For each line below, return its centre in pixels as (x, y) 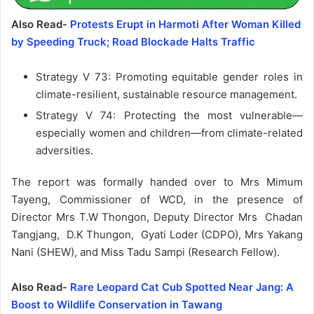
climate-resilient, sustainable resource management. (166, 94)
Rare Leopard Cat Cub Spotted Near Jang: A (182, 287)
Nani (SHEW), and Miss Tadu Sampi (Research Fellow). (145, 252)
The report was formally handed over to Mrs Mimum (157, 182)
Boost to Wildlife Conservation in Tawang (117, 304)
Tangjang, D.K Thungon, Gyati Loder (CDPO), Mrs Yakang (157, 234)
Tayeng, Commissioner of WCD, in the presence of (157, 199)
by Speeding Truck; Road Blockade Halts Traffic (133, 41)
